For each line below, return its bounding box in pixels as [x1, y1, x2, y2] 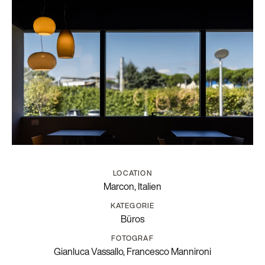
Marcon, [104, 179, 138, 194]
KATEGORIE [110, 201, 155, 211]
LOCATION [113, 168, 152, 179]
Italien [138, 179, 161, 194]
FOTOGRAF [111, 233, 154, 244]
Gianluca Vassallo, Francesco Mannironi [54, 244, 211, 259]
